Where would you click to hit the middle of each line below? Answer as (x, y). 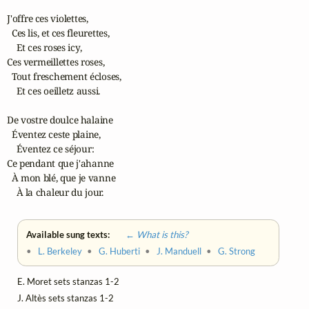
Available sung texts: (69, 235)
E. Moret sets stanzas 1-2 (68, 282)
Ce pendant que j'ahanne (61, 163)
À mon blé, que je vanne (61, 178)
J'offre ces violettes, (48, 19)
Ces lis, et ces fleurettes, (58, 33)
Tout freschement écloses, (64, 77)
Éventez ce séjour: (51, 149)
